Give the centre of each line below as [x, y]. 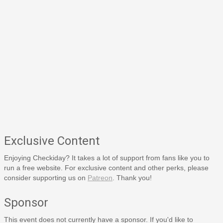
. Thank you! [132, 177]
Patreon [100, 177]
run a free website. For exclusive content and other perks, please [106, 167]
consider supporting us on [46, 177]
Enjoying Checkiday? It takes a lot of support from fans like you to [107, 158]
